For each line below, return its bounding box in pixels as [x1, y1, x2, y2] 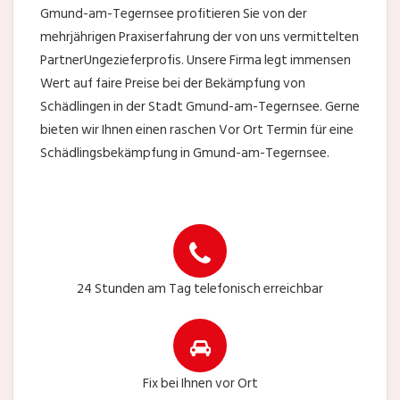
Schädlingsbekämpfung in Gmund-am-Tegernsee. [40, 141, 329, 164]
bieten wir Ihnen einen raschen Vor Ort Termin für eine [40, 118, 354, 141]
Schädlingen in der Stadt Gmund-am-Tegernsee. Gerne [40, 95, 360, 118]
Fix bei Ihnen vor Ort [142, 371, 258, 395]
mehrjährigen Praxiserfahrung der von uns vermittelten [40, 25, 359, 48]
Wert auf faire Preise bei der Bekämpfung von [40, 71, 305, 95]
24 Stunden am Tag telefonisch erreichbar [77, 277, 323, 300]
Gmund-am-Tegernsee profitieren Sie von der [40, 2, 307, 25]
